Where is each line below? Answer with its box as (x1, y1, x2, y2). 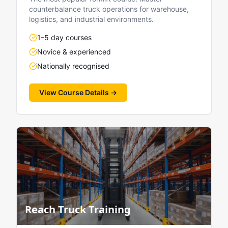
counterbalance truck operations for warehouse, (29, 5, 189, 13)
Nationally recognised (37, 62, 109, 70)
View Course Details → (39, 88, 117, 97)
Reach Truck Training (25, 203, 131, 216)
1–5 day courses (37, 33, 92, 42)
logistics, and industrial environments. (29, 15, 154, 23)
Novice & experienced (37, 47, 111, 56)
